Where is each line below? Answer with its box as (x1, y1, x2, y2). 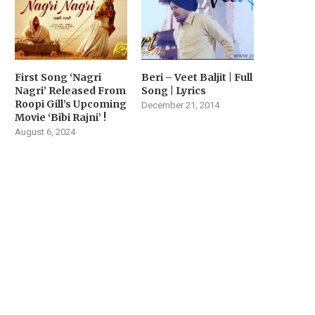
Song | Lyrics (141, 84, 207, 97)
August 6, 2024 (15, 126, 75, 137)
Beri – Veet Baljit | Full (141, 70, 253, 84)
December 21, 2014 (141, 99, 220, 110)
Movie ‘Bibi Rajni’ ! (15, 110, 106, 124)
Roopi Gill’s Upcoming (15, 97, 127, 110)
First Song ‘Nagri (15, 70, 101, 84)
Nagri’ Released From (15, 84, 126, 97)
